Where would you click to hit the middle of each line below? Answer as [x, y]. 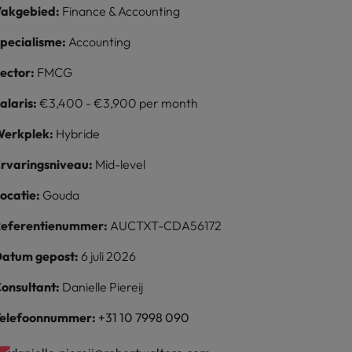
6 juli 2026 [109, 256]
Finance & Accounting [121, 11]
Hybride [78, 134]
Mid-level [121, 164]
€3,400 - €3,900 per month [119, 103]
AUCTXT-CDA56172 [166, 225]
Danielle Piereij [103, 287]
